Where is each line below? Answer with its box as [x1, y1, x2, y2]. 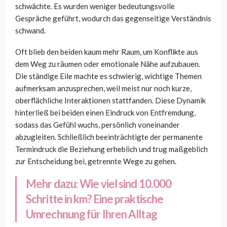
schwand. [15, 26, 46, 35]
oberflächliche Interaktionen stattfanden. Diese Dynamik [15, 96, 206, 105]
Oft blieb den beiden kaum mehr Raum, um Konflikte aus [15, 47, 198, 57]
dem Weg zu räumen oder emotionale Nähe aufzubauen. [15, 59, 200, 69]
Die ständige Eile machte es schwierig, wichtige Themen [15, 71, 202, 81]
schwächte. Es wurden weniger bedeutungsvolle [15, 2, 175, 11]
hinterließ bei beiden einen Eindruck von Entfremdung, [15, 108, 196, 118]
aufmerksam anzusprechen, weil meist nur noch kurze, [15, 84, 192, 93]
